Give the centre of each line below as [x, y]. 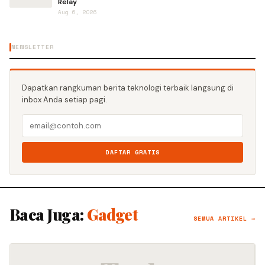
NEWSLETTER [33, 47]
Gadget [112, 214]
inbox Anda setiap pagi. [64, 99]
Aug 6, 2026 [77, 12]
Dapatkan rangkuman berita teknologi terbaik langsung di [128, 88]
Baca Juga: [49, 214]
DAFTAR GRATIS [132, 152]
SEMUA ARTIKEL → [224, 218]
